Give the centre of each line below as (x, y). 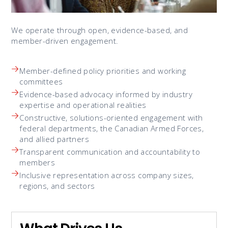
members (37, 162)
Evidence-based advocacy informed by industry (106, 94)
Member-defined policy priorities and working (103, 70)
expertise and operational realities (83, 105)
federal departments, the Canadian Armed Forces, (112, 128)
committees (41, 81)
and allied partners (54, 139)
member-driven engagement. (65, 40)
